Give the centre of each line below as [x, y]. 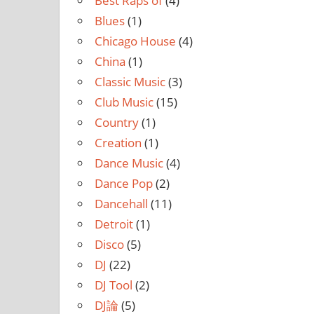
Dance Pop [123, 183]
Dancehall [121, 203]
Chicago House [135, 41]
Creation [118, 142]
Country [116, 122]
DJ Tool [113, 285]
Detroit [114, 224]
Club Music [124, 102]
